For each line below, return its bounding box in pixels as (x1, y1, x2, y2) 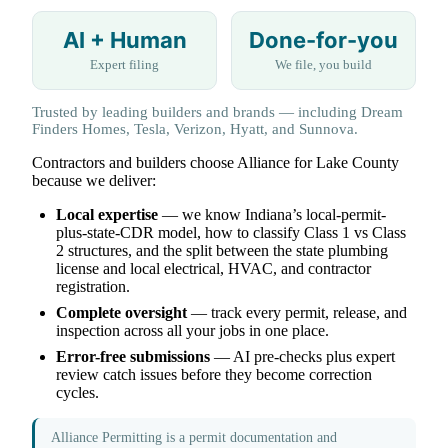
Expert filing (90, 57, 159, 73)
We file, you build (275, 57, 372, 73)
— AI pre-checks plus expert (210, 348, 395, 366)
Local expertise (56, 206, 158, 224)
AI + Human (62, 27, 187, 54)
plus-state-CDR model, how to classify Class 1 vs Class (56, 224, 406, 242)
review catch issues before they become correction (56, 366, 372, 384)
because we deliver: (32, 172, 156, 190)
